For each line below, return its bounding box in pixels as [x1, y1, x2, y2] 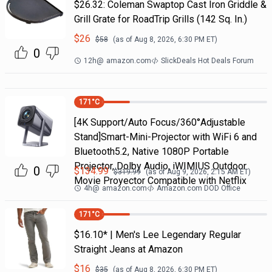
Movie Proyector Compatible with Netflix [73, 175, 246, 186]
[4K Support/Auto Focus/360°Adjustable [73, 117, 245, 128]
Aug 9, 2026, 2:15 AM [166, 168, 238, 176]
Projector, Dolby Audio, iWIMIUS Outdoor [73, 160, 246, 172]
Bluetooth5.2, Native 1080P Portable [73, 146, 229, 157]
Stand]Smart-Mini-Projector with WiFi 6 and [73, 131, 257, 143]
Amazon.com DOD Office [156, 184, 240, 192]
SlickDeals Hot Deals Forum [160, 56, 254, 65]
